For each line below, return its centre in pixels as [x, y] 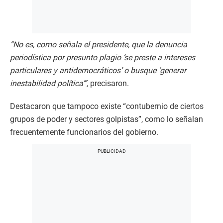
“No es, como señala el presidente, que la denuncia [99, 45]
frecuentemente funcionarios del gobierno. [84, 132]
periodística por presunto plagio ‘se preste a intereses [103, 58]
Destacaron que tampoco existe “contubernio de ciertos [107, 107]
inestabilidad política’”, [49, 84]
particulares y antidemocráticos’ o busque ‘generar [98, 71]
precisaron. [109, 84]
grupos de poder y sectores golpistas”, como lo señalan [107, 119]
